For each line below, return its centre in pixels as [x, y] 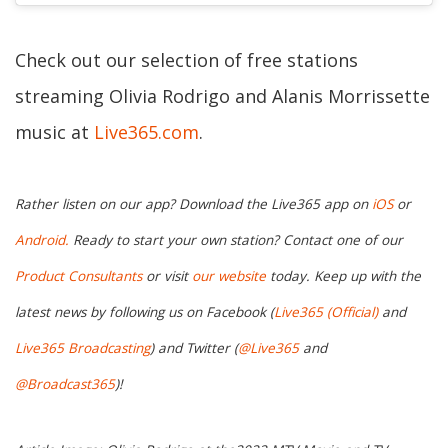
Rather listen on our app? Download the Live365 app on [193, 203]
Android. [42, 239]
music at [54, 132]
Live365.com [146, 132]
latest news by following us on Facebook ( [144, 311]
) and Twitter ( [194, 347]
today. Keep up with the [343, 275]
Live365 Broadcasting [82, 347]
